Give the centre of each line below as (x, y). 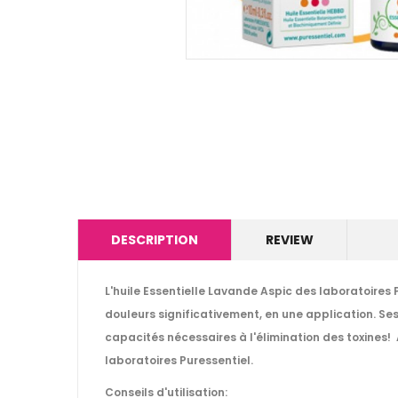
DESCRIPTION (155, 240)
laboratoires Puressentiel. (180, 360)
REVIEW (290, 240)
